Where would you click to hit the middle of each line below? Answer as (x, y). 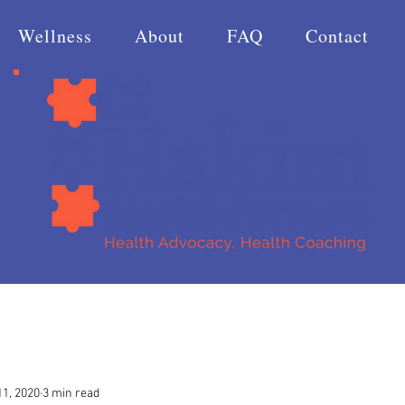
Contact (337, 36)
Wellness (56, 36)
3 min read (71, 393)
